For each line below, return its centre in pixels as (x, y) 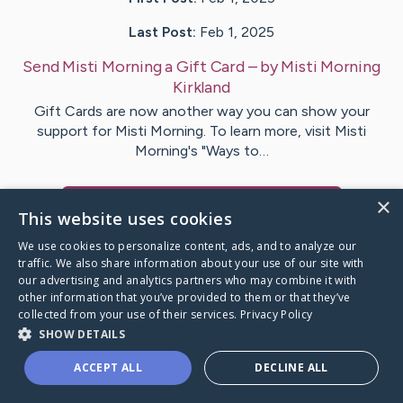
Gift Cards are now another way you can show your (201, 112)
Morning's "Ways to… (201, 151)
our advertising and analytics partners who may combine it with (188, 280)
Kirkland (201, 88)
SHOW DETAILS (82, 334)
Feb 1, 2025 (237, 32)
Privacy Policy (276, 314)
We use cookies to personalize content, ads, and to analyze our (188, 246)
